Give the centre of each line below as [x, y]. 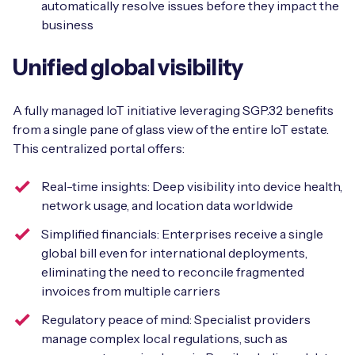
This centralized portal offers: [99, 148]
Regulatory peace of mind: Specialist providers [176, 319]
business [67, 25]
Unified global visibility [128, 67]
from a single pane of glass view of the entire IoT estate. [171, 129]
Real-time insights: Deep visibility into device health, [192, 186]
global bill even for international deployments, [174, 253]
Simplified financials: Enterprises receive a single [182, 234]
